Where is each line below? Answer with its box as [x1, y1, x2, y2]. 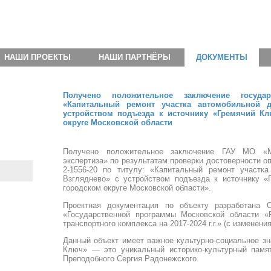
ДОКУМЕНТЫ [196, 53, 247, 62]
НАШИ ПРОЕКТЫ [4, 53, 71, 62]
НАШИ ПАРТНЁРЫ [98, 53, 171, 62]
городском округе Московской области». [63, 183, 211, 193]
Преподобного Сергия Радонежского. [63, 253, 199, 263]
